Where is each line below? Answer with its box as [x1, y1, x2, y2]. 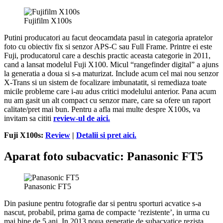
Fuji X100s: [4, 131, 45, 140]
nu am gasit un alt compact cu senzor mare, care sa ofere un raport [4, 96, 211, 105]
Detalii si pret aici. [76, 131, 136, 140]
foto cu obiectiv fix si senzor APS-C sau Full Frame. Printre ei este [4, 42, 212, 51]
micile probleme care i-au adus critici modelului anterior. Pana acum [4, 87, 216, 96]
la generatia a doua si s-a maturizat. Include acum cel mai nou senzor [4, 69, 219, 78]
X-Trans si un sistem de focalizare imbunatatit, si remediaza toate [4, 78, 207, 87]
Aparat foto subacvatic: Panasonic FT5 [4, 150, 203, 163]
